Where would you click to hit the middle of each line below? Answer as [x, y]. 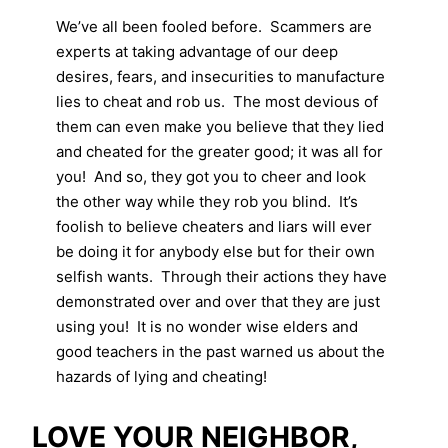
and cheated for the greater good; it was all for [219, 151]
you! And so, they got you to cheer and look [211, 176]
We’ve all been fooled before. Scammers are [214, 26]
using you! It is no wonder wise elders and [207, 326]
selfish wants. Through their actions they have [221, 276]
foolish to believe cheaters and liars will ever [214, 226]
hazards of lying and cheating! [161, 376]
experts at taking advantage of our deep [197, 51]
